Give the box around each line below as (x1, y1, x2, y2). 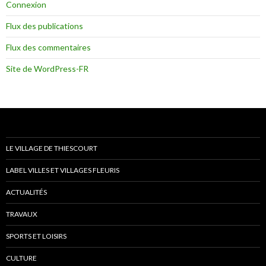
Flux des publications (6, 21, 83, 31)
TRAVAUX (6, 210, 37, 219)
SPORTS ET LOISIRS (6, 232, 66, 241)
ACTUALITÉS (6, 188, 47, 197)
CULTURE (6, 254, 37, 263)
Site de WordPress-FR (6, 64, 88, 74)
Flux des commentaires (6, 42, 91, 53)
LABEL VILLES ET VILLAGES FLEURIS (6, 166, 119, 175)
